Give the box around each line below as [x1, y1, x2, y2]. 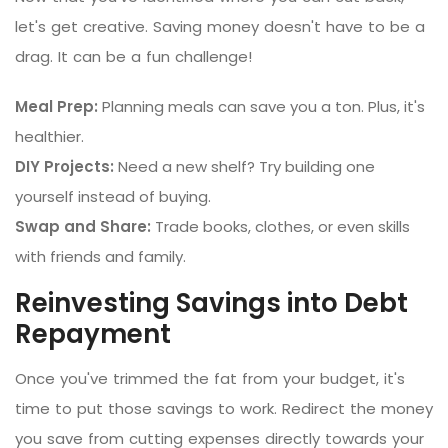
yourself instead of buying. [15, 185, 211, 207]
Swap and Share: [15, 215, 151, 237]
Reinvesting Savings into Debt [15, 284, 408, 321]
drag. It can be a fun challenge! [15, 45, 252, 67]
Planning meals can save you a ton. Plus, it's [98, 95, 425, 117]
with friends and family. [15, 245, 186, 267]
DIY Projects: [15, 155, 114, 177]
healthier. [15, 125, 84, 147]
